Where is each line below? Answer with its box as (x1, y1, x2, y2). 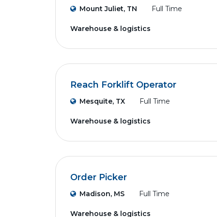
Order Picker (70, 172, 127, 183)
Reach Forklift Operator (70, 79, 176, 90)
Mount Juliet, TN (79, 4, 137, 13)
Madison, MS (79, 189, 124, 198)
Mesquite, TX (79, 97, 125, 106)
